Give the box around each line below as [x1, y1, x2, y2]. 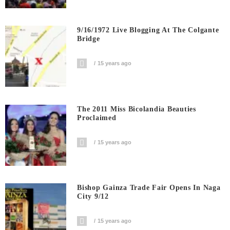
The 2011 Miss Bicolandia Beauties [77, 105, 196, 113]
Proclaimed [77, 113, 117, 122]
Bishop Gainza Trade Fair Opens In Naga [77, 184, 221, 192]
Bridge [77, 35, 100, 43]
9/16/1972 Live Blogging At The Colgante [77, 26, 219, 34]
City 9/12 [77, 193, 109, 201]
